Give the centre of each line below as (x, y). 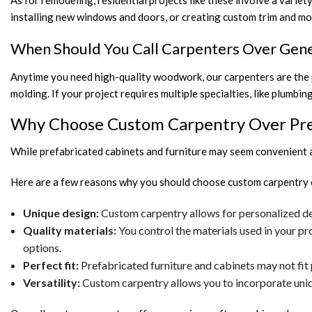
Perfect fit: (50, 265)
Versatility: (51, 283)
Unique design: (61, 213)
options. (42, 248)
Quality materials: (69, 231)
